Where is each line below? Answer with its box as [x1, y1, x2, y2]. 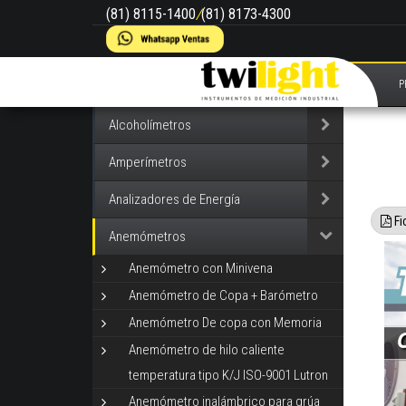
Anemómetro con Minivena [129, 260, 273, 276]
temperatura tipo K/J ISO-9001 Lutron [129, 367, 328, 384]
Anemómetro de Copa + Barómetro [129, 287, 318, 304]
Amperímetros [109, 154, 187, 170]
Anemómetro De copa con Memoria [129, 314, 322, 332]
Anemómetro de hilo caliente [129, 342, 285, 359]
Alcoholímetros [109, 117, 191, 133]
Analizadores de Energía [109, 191, 240, 208]
